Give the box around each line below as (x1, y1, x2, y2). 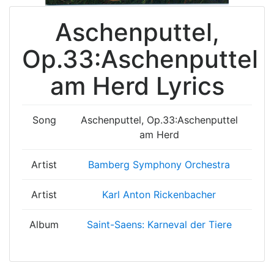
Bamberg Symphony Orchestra (88, 158, 230, 171)
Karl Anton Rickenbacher (102, 188, 216, 201)
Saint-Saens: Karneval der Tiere (86, 218, 232, 231)
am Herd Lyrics (50, 71, 224, 101)
